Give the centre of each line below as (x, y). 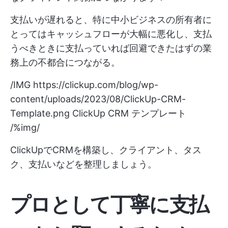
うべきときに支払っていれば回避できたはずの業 (111, 48)
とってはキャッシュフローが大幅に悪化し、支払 (111, 34)
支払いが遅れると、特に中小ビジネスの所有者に (111, 20)
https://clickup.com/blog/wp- (96, 85)
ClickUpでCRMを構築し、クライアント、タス (106, 150)
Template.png (40, 113)
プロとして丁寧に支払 (109, 204)
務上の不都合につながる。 (65, 62)
